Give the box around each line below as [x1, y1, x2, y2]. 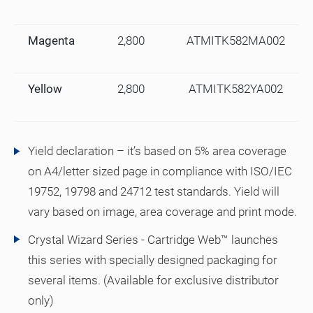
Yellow [28, 82, 62, 96]
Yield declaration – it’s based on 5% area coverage [28, 144, 286, 159]
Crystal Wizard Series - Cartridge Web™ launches [28, 232, 278, 247]
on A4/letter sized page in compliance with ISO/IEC [28, 164, 292, 179]
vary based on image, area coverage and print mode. [28, 205, 297, 219]
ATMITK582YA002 [189, 82, 283, 96]
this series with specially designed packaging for [28, 252, 277, 267]
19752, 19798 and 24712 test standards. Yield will [28, 184, 279, 199]
